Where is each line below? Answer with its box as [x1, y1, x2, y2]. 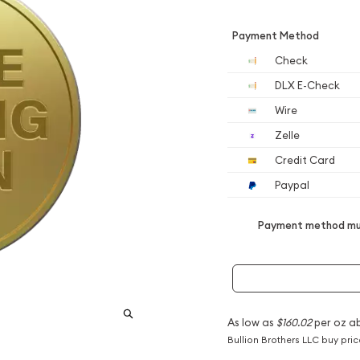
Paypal [272, 178, 309, 191]
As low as [227, 315, 276, 329]
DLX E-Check [272, 79, 340, 92]
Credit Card [272, 153, 335, 166]
